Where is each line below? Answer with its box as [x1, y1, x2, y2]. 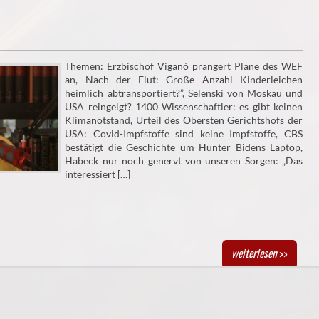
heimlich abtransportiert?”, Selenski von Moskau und [65, 87, 303, 100]
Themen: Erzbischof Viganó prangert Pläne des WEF [65, 60, 303, 73]
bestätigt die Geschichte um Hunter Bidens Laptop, [65, 141, 303, 154]
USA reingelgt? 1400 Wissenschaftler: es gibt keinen [65, 100, 303, 113]
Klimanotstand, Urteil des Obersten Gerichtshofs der [65, 114, 303, 127]
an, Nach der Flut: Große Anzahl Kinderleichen [65, 73, 303, 86]
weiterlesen [231, 245, 277, 261]
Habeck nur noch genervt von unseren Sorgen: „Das [65, 155, 303, 167]
